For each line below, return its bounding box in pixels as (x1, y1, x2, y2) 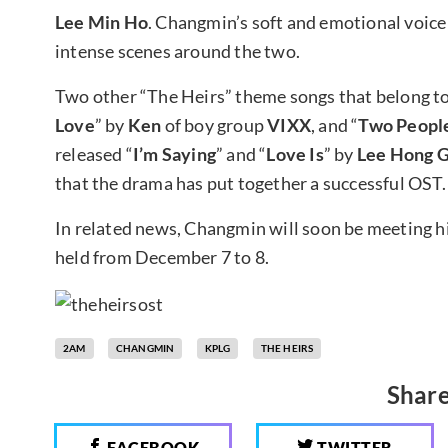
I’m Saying (133, 142, 216, 165)
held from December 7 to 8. (55, 245, 270, 268)
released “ (55, 142, 133, 165)
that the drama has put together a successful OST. (55, 171, 446, 194)
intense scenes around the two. (55, 39, 300, 62)
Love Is (266, 142, 324, 165)
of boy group (161, 113, 268, 136)
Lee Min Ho (55, 10, 148, 33)
